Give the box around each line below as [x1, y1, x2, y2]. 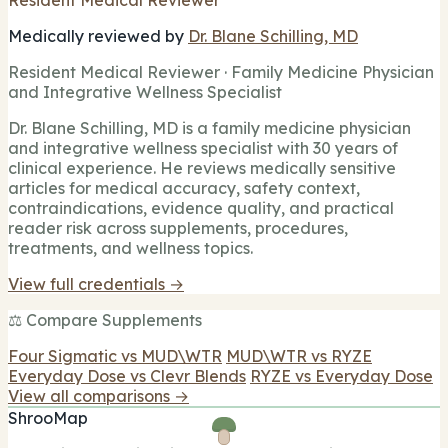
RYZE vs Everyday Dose [250, 365, 433, 386]
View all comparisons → [8, 385, 189, 406]
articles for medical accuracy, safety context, [8, 177, 360, 198]
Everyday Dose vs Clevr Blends [8, 365, 246, 386]
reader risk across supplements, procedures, [8, 217, 348, 238]
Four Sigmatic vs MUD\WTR [8, 345, 222, 366]
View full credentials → [8, 273, 184, 294]
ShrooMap [8, 407, 88, 428]
